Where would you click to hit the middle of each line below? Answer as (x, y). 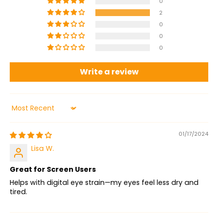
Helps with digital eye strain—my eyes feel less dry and (104, 183)
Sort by (21, 112)
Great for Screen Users (53, 170)
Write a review (109, 72)
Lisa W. (43, 149)
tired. (18, 192)
